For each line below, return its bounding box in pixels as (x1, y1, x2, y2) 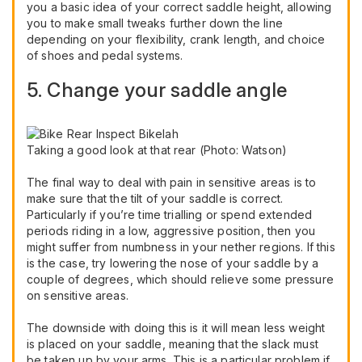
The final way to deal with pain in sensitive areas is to (27, 175, 317, 190)
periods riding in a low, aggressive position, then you (27, 224, 316, 238)
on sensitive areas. (27, 288, 128, 303)
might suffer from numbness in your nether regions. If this (27, 240, 335, 255)
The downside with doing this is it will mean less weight (27, 321, 326, 335)
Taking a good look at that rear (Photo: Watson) (27, 143, 288, 158)
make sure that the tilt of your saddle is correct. (27, 192, 284, 206)
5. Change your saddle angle (27, 78, 288, 103)
